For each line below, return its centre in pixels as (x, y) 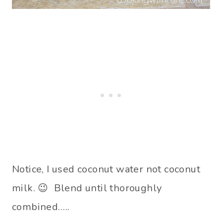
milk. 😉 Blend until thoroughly (87, 188)
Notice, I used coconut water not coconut (106, 169)
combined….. (41, 207)
